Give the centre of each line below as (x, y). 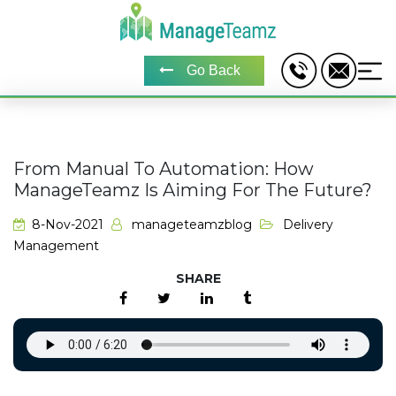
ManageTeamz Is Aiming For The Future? (193, 190)
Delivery (308, 225)
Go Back (213, 71)
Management (56, 246)
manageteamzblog (192, 225)
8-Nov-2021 (68, 225)
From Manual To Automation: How (164, 169)
